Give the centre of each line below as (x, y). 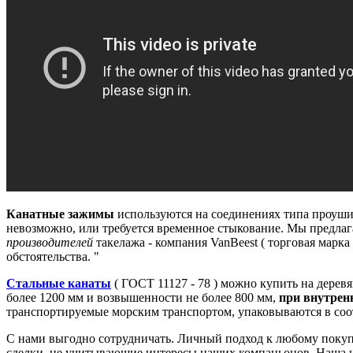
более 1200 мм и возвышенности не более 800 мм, (143, 298)
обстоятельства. (48, 257)
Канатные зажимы (60, 214)
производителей (50, 243)
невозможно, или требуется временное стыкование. (145, 229)
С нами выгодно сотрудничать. (90, 339)
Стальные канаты (59, 284)
